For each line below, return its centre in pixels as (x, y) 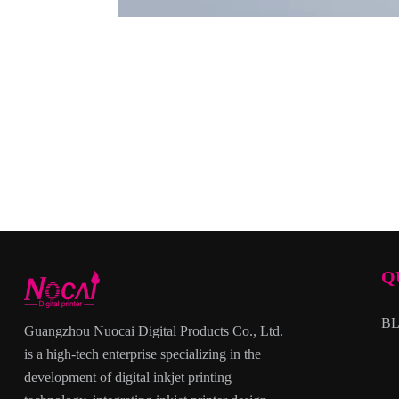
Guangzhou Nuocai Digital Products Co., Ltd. (153, 331)
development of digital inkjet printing (127, 377)
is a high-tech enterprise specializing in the (142, 354)
